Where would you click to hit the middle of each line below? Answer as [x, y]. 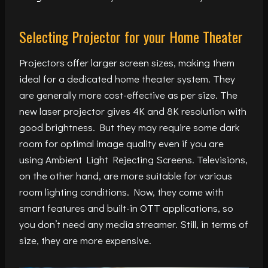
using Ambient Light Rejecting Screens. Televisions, [133, 160]
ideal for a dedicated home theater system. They [127, 79]
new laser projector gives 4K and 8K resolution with [133, 111]
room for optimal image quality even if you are [121, 144]
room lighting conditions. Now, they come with [121, 192]
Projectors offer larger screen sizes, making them [127, 63]
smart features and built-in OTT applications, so [126, 208]
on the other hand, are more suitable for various [126, 176]
